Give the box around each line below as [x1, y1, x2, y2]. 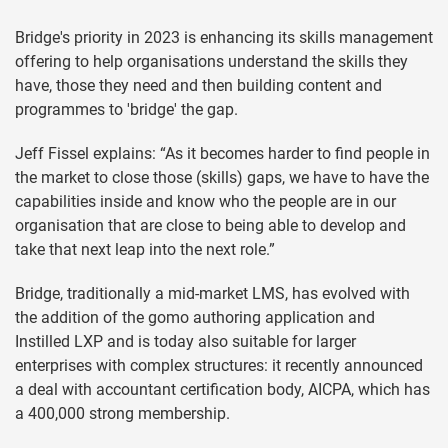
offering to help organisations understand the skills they [15, 51, 408, 71]
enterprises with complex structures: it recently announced [15, 355, 423, 375]
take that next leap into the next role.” [15, 239, 279, 259]
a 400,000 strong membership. [15, 403, 230, 423]
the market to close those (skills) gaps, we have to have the [15, 167, 429, 187]
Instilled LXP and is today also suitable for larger [15, 331, 356, 351]
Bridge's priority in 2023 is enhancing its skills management [15, 27, 433, 47]
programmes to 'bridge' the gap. [15, 99, 242, 119]
